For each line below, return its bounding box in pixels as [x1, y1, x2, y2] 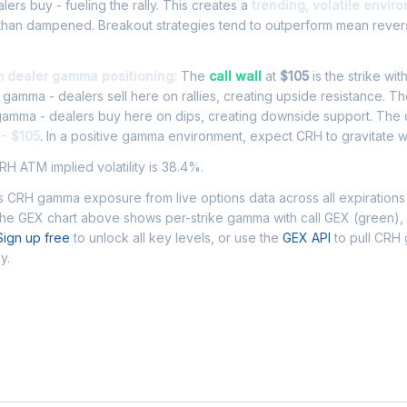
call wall [209, 68, 262, 84]
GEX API [283, 230, 331, 245]
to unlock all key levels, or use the [70, 230, 283, 245]
